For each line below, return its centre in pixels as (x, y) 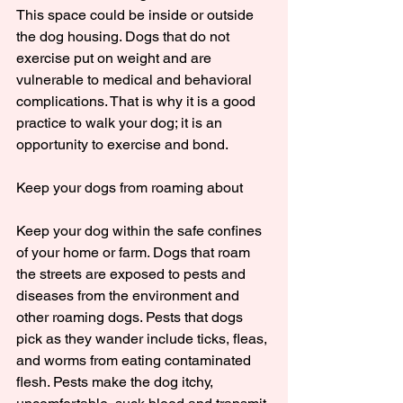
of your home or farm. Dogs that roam (135, 253)
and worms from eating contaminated (135, 361)
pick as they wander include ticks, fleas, (143, 339)
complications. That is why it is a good (138, 102)
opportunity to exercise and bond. (122, 145)
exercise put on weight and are (116, 58)
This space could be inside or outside (137, 15)
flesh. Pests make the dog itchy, (116, 382)
